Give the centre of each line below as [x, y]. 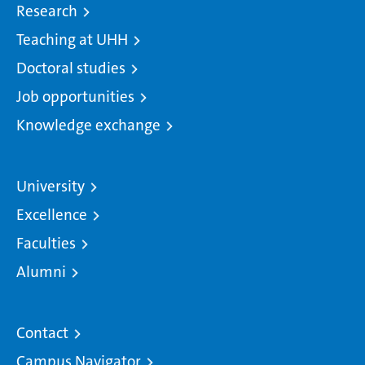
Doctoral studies [71, 68]
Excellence [52, 214]
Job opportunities [75, 96]
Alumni [41, 271]
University [51, 186]
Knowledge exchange [88, 125]
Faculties [46, 243]
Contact [42, 332]
